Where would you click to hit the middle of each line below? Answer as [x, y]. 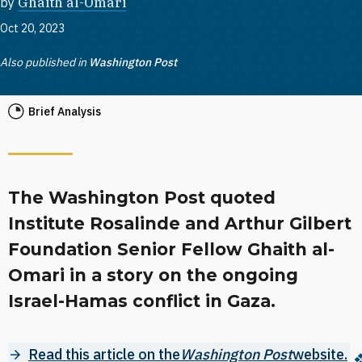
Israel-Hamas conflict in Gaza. [142, 301]
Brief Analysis [65, 112]
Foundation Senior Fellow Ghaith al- [171, 249]
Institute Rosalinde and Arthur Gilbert [180, 223]
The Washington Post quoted [142, 198]
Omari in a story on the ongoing [153, 275]
